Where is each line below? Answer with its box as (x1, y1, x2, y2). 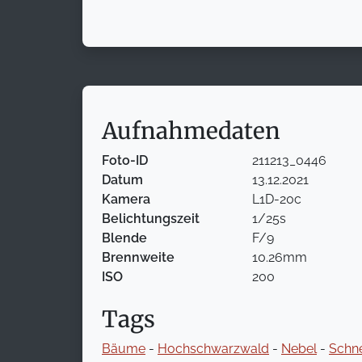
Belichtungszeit (102, 211, 200, 227)
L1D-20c (252, 192, 301, 208)
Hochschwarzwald (158, 341, 269, 357)
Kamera (102, 192, 150, 208)
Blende (102, 230, 147, 246)
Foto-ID (102, 153, 148, 169)
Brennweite (102, 250, 175, 266)
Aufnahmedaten (102, 116, 280, 146)
